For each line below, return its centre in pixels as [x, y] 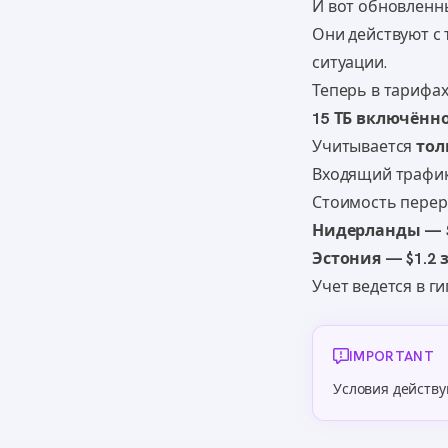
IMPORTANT [392, 356]
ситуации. [349, 63]
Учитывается [364, 147]
